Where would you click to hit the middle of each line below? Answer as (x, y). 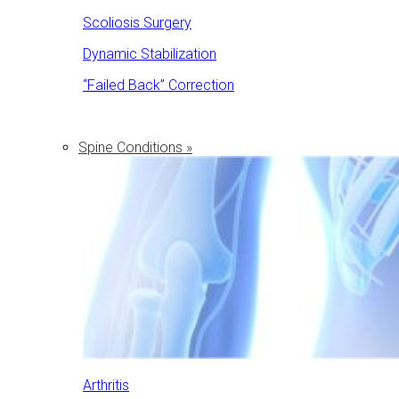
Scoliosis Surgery (137, 22)
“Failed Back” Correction (159, 85)
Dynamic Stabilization (150, 53)
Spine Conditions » (135, 147)
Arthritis (106, 386)
